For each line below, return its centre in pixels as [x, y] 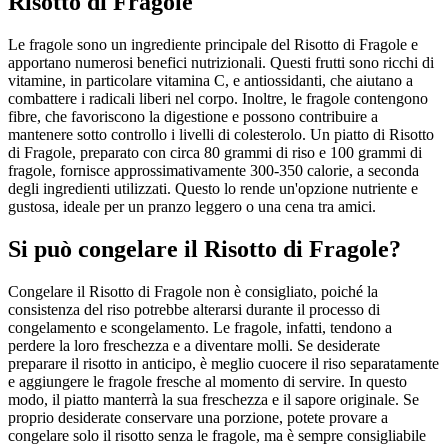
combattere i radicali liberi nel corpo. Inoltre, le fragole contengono [218, 99]
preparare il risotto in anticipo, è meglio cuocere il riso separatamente [223, 364]
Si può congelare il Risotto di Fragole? [204, 249]
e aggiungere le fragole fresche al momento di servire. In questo [207, 382]
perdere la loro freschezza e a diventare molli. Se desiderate [194, 346]
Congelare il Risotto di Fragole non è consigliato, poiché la [193, 292]
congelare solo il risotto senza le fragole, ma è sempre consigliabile [217, 436]
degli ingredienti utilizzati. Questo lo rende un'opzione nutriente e [213, 189]
